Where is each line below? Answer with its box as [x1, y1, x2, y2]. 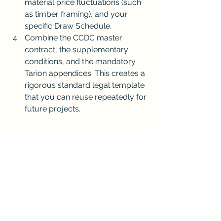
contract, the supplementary [25, 45, 130, 55]
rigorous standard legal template [25, 80, 147, 90]
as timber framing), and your [25, 9, 130, 19]
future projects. [25, 104, 80, 114]
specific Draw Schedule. [25, 21, 111, 31]
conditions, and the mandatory [25, 57, 138, 67]
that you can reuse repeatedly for [25, 92, 148, 102]
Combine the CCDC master [25, 33, 124, 43]
